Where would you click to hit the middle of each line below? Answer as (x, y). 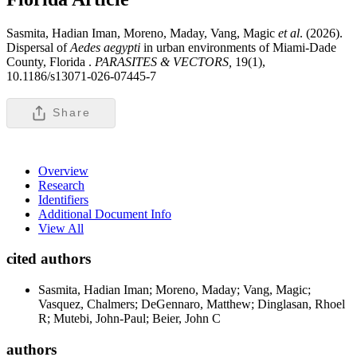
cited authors (49, 259)
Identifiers (63, 199)
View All (61, 228)
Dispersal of (38, 47)
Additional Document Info (105, 214)
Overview (63, 171)
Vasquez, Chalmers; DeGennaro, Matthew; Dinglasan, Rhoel (192, 304)
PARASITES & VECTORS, (163, 61)
